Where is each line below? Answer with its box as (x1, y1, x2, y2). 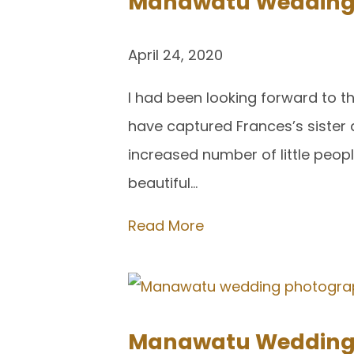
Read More (128, 216, 204, 236)
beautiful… (128, 173, 198, 194)
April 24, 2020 (128, 45, 223, 66)
